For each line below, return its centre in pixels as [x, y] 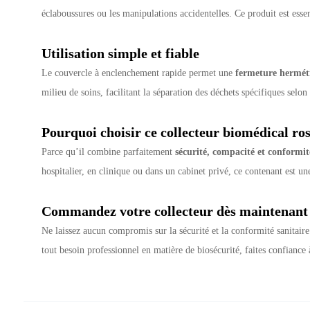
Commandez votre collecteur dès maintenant [175, 211]
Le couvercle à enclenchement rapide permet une [139, 72]
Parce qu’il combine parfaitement [109, 151]
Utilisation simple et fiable [121, 53]
